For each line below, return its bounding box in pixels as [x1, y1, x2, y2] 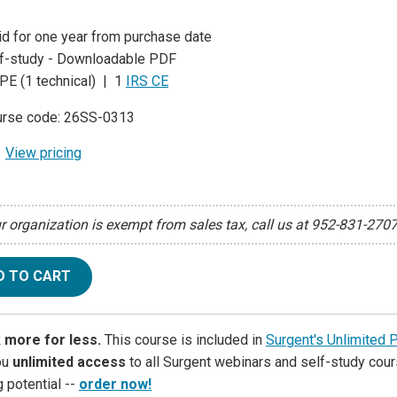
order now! [79, 375, 152, 393]
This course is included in [101, 331, 266, 348]
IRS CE [126, 73, 168, 90]
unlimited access [12, 353, 126, 370]
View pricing [5, 144, 82, 162]
